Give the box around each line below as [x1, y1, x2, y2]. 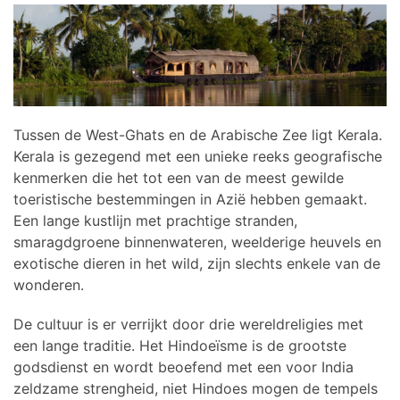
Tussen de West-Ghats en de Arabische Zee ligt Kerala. [13, 125, 382, 144]
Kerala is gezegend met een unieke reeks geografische [13, 146, 382, 165]
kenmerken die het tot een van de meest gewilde [13, 168, 344, 187]
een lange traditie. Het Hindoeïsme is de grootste [13, 336, 346, 354]
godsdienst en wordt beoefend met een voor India [13, 357, 354, 376]
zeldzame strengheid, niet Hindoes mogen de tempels [13, 379, 378, 397]
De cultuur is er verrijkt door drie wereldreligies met [13, 314, 363, 333]
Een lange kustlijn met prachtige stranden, [13, 211, 297, 229]
